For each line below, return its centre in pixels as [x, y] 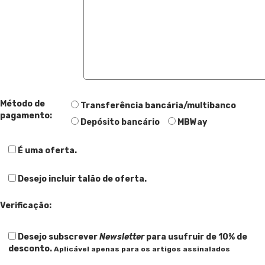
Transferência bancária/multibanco [159, 105]
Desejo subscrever [59, 237]
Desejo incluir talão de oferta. [82, 179]
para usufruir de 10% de [196, 237]
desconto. [31, 248]
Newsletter [122, 237]
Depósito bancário [120, 122]
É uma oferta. [47, 150]
